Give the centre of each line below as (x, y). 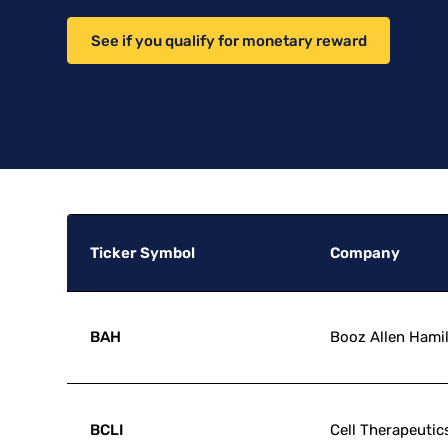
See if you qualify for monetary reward (228, 40)
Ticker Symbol (142, 252)
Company (365, 252)
